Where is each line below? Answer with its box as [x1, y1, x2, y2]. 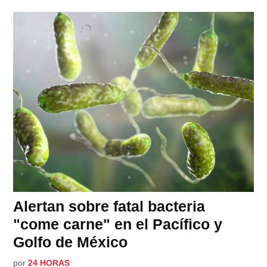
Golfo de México [13, 234, 128, 251]
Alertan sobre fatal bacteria [13, 198, 206, 215]
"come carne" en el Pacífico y [13, 216, 223, 233]
